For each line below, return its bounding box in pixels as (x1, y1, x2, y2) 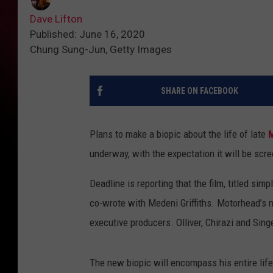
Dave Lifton (30, 13, 82, 26)
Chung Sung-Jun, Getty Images (30, 43, 172, 56)
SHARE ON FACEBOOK (160, 86, 238, 96)
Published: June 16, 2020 (30, 28, 145, 41)
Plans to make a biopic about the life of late (90, 128, 268, 141)
